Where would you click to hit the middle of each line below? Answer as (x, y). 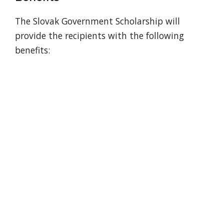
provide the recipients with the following (99, 35)
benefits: (32, 50)
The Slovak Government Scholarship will (97, 21)
